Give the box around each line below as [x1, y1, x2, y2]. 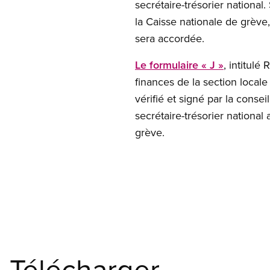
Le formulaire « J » [135, 57, 224, 72]
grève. [135, 125, 165, 140]
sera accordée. [135, 31, 204, 46]
